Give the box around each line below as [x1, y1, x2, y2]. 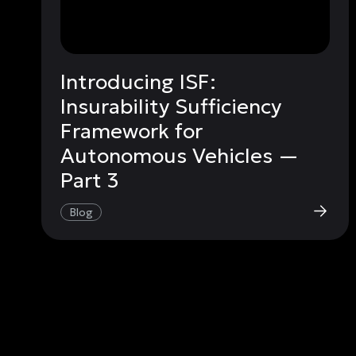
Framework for [60, 118, 203, 144]
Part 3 [60, 167, 119, 193]
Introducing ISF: [60, 68, 216, 95]
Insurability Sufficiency [60, 93, 281, 119]
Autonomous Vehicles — [60, 142, 299, 168]
